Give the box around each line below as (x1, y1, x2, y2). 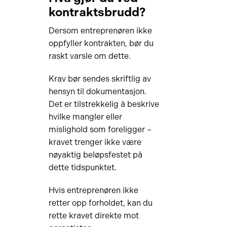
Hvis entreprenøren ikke (48, 185, 138, 195)
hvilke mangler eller (48, 112, 122, 122)
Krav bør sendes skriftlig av (48, 74, 151, 84)
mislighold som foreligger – (48, 125, 152, 134)
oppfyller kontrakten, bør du (48, 39, 154, 48)
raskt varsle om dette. (48, 51, 131, 61)
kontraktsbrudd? (48, 5, 145, 19)
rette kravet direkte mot (48, 211, 139, 220)
